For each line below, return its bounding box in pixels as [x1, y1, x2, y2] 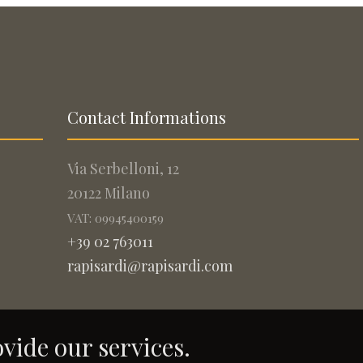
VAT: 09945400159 [67, 209, 164, 226]
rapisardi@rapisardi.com [67, 256, 233, 275]
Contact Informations [67, 106, 227, 128]
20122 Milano [67, 183, 151, 203]
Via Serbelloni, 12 [67, 159, 180, 178]
